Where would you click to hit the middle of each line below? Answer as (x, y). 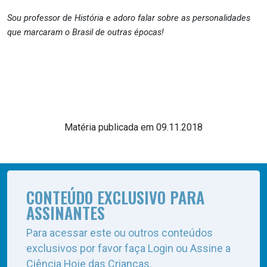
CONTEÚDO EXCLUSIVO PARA (115, 197)
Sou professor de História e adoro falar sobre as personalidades (129, 18)
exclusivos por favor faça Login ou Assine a (128, 248)
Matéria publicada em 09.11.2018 (133, 127)
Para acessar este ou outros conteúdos (119, 233)
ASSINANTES (66, 213)
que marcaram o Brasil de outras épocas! (86, 32)
